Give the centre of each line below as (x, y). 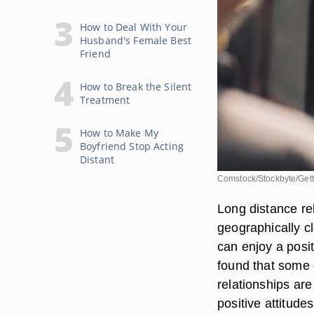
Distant (97, 159)
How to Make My (119, 133)
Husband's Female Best (136, 40)
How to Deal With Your (134, 27)
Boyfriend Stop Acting (132, 146)
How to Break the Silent (136, 87)
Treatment (105, 100)
